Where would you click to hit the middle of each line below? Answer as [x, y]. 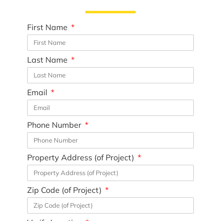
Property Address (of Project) [81, 157]
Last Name [48, 59]
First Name [48, 27]
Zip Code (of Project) [65, 190]
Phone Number [55, 125]
